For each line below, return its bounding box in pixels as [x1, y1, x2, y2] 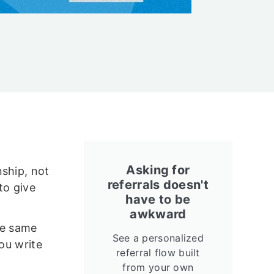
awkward [130, 207, 187, 221]
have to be [125, 192, 191, 207]
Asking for [126, 163, 190, 177]
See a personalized [112, 232, 204, 244]
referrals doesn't [107, 177, 209, 192]
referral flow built [116, 246, 200, 259]
